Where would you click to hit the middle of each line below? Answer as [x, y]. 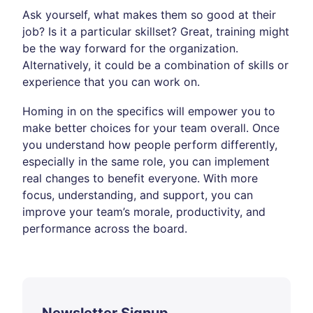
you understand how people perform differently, [150, 145]
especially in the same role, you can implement [146, 161]
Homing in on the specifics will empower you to [149, 111]
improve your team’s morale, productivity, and [144, 212]
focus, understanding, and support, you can [138, 195]
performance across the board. [105, 228]
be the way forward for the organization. [130, 48]
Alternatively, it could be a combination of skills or [155, 65]
